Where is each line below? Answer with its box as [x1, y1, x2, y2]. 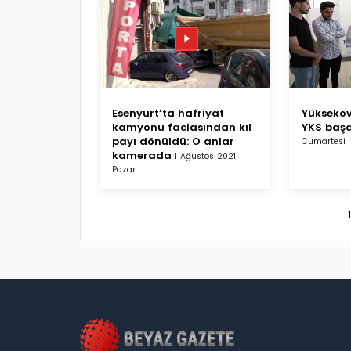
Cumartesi [302, 135, 346, 147]
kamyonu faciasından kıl [112, 119, 251, 135]
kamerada [112, 147, 172, 163]
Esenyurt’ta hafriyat [112, 105, 224, 121]
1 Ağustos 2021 [175, 150, 236, 162]
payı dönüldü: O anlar [112, 133, 234, 149]
